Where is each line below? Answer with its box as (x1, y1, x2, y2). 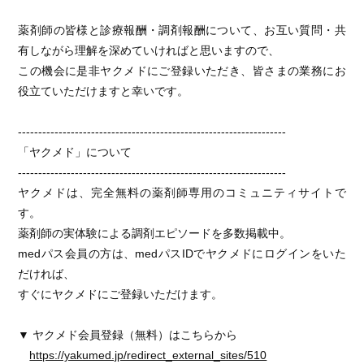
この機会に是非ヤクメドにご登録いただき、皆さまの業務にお (18, 64, 346, 77)
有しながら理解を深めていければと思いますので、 (18, 44, 280, 57)
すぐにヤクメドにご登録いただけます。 (18, 288, 223, 301)
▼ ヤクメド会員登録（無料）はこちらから (18, 328, 238, 341)
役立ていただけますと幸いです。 (18, 84, 189, 97)
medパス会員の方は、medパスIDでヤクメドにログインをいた (18, 247, 346, 260)
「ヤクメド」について (18, 145, 132, 158)
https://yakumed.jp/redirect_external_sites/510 (29, 349, 267, 362)
